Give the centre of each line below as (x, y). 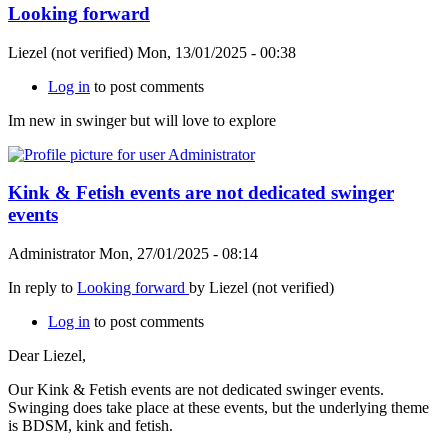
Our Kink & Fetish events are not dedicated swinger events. (196, 390)
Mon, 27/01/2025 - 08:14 (176, 254)
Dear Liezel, (47, 356)
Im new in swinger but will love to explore (142, 120)
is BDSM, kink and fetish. (90, 426)
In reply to (42, 288)
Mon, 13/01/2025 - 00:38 (214, 52)
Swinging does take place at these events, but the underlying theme (218, 408)
